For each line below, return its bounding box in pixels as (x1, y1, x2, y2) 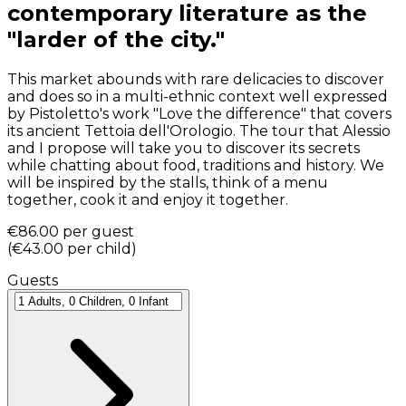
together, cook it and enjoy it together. (7, 190, 288, 208)
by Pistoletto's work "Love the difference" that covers (7, 104, 391, 122)
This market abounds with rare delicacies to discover (7, 70, 384, 88)
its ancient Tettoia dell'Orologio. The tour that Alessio (7, 121, 391, 140)
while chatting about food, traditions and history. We (7, 156, 384, 174)
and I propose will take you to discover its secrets (7, 139, 360, 157)
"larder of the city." (7, 26, 225, 53)
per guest (63, 222, 134, 240)
